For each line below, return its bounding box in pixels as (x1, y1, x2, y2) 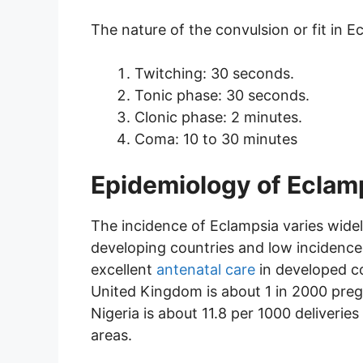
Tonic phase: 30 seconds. (135, 87, 310, 105)
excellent (91, 261, 156, 279)
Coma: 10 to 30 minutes (135, 130, 297, 148)
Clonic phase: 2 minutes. (135, 109, 302, 126)
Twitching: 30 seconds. (135, 65, 294, 83)
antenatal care (156, 261, 255, 279)
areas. (91, 327, 132, 344)
